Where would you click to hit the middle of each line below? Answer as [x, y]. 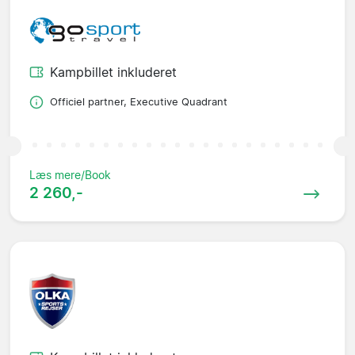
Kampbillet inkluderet [113, 73]
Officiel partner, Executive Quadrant [139, 102]
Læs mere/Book [70, 175]
